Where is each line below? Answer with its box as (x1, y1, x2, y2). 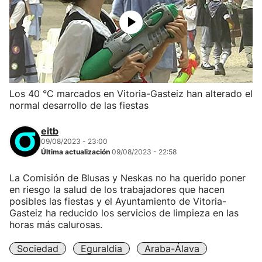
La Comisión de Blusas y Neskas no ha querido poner (9, 172, 246, 184)
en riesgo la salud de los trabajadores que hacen (9, 184, 225, 195)
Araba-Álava (144, 243, 199, 254)
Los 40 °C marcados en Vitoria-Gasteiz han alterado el (9, 88, 253, 99)
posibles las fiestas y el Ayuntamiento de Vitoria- (9, 195, 226, 207)
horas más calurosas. (9, 219, 102, 230)
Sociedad (17, 243, 58, 254)
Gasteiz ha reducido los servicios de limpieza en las (9, 207, 239, 219)
